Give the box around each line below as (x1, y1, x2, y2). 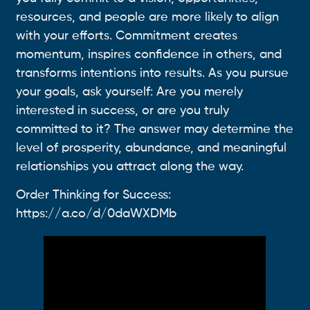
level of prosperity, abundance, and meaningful (16, 141, 287, 154)
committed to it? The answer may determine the (16, 122, 294, 136)
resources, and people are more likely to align (16, 10, 280, 24)
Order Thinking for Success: (16, 189, 172, 202)
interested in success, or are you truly (16, 104, 230, 117)
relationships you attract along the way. (16, 160, 244, 173)
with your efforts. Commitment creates (16, 29, 238, 42)
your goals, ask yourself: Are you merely (16, 85, 244, 98)
